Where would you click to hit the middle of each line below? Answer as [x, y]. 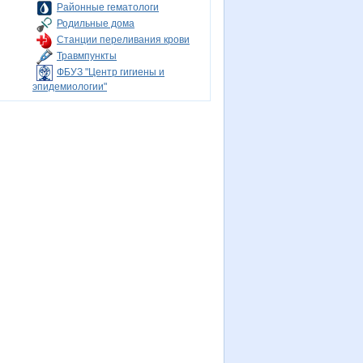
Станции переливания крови [123, 40]
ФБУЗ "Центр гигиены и [111, 73]
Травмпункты [87, 56]
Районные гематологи [108, 8]
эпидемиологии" [70, 87]
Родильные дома [96, 24]
